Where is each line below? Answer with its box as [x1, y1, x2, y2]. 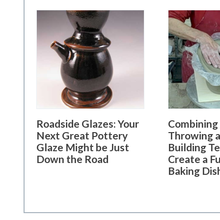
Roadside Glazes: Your [36, 117, 139, 130]
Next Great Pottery [36, 129, 128, 141]
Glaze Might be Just [36, 141, 129, 153]
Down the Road [36, 153, 109, 165]
